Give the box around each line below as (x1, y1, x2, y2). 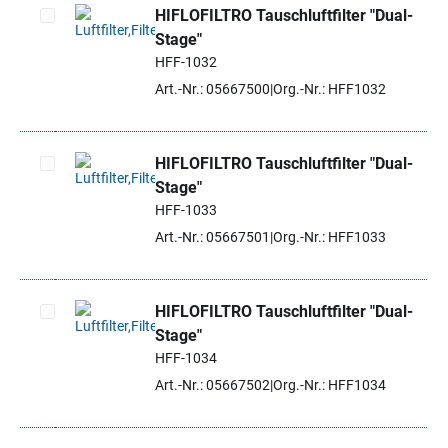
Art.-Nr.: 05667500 (155, 81, 270, 97)
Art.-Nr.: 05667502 (155, 377, 270, 393)
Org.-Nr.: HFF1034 (273, 377, 386, 393)
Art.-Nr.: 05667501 (155, 229, 270, 245)
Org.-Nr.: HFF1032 (273, 81, 386, 97)
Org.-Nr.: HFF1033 (273, 229, 386, 245)
